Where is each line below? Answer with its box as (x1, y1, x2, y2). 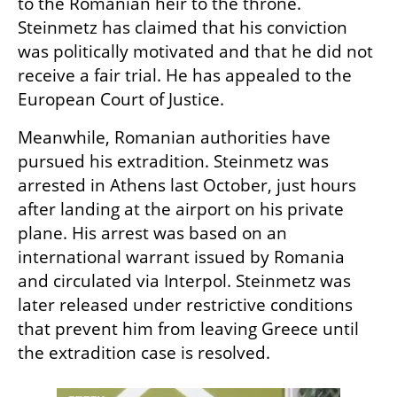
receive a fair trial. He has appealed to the (18, 63, 352, 87)
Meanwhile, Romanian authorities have (18, 125, 331, 149)
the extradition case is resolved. (18, 340, 270, 364)
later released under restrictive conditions (18, 292, 353, 316)
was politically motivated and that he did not (18, 39, 373, 63)
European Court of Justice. (18, 87, 224, 111)
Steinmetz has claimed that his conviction (18, 15, 347, 39)
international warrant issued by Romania (18, 245, 345, 269)
